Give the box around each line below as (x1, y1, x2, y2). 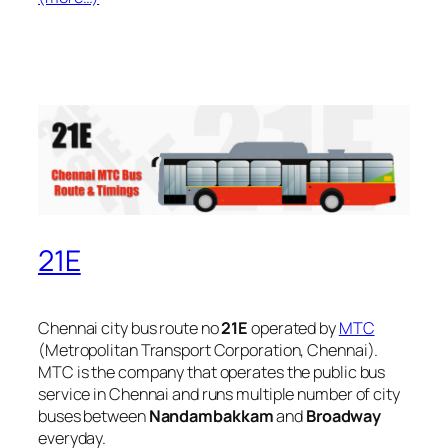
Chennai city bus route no (38, 316, 222, 339)
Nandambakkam (148, 404, 274, 427)
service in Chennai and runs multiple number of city (38, 382, 400, 405)
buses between (38, 404, 149, 427)
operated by (248, 316, 339, 339)
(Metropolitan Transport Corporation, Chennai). (38, 338, 379, 361)
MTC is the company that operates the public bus (38, 360, 386, 383)
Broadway (305, 404, 382, 427)
